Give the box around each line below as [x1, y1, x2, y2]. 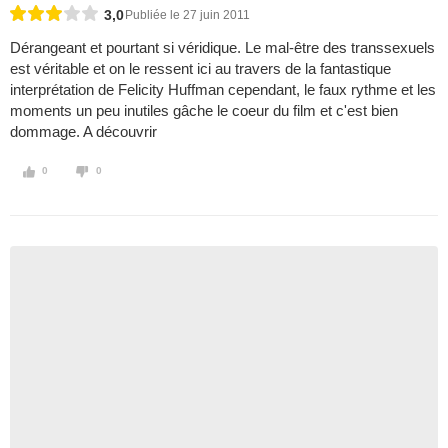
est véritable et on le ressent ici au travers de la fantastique [10, 60, 391, 78]
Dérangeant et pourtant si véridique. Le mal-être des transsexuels [10, 39, 435, 57]
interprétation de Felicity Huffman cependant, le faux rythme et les [10, 81, 436, 99]
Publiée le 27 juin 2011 [125, 8, 250, 23]
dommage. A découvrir [10, 123, 157, 141]
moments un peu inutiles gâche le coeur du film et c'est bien [10, 102, 398, 120]
